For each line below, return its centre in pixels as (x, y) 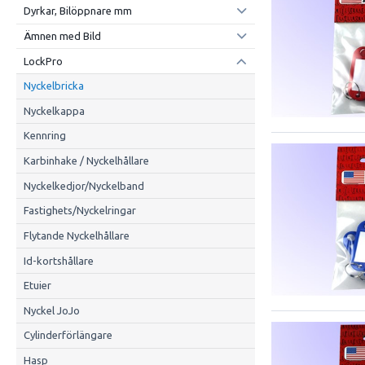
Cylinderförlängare (68, 335)
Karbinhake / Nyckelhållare (86, 161)
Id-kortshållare (58, 260)
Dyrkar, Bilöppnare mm (77, 11)
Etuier (37, 286)
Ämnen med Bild (62, 35)
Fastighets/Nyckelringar (79, 211)
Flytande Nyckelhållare (76, 235)
